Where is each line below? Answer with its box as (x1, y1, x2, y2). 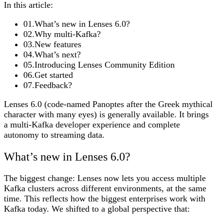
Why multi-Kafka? (35, 29, 101, 39)
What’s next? (35, 50, 81, 60)
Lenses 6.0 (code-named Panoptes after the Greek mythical (4, 99, 213, 109)
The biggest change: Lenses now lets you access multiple (4, 173, 206, 183)
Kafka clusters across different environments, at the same (4, 183, 206, 194)
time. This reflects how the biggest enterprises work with (4, 194, 205, 204)
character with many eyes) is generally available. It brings (4, 109, 209, 120)
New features (35, 39, 81, 50)
